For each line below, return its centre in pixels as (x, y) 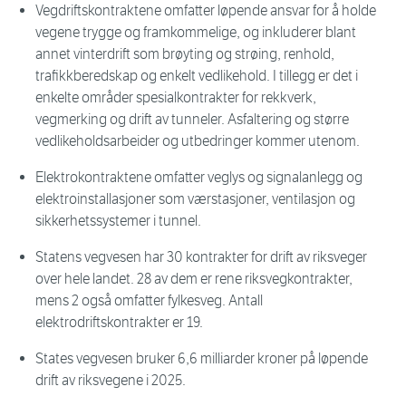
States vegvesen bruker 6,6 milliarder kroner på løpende (202, 359)
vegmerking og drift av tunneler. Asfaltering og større (192, 120)
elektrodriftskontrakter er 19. (119, 323)
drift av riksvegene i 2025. (111, 381)
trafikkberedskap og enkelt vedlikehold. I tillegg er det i (197, 76)
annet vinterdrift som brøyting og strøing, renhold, (185, 54)
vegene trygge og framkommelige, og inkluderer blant (196, 33)
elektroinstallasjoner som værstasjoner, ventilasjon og (195, 199)
